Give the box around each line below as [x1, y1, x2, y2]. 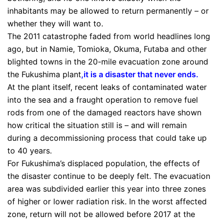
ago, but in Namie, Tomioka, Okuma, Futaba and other [7, 44, 207, 54]
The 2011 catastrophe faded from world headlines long [7, 31, 210, 41]
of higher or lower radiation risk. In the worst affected [7, 197, 207, 206]
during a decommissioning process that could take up [7, 133, 207, 143]
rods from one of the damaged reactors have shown [7, 108, 201, 117]
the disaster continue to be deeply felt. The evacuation [7, 171, 210, 181]
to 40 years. [7, 146, 52, 155]
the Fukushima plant [7, 69, 81, 79]
